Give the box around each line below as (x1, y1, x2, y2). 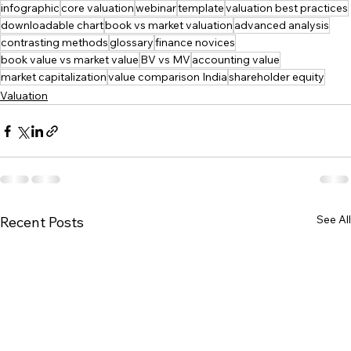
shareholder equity (229, 70, 324, 85)
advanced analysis (234, 18, 329, 33)
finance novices (155, 35, 235, 50)
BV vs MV (140, 52, 190, 67)
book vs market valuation (105, 18, 233, 33)
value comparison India (108, 70, 227, 85)
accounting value (192, 52, 280, 67)
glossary (110, 35, 154, 50)
